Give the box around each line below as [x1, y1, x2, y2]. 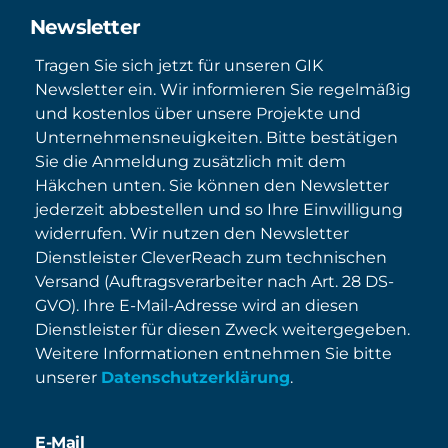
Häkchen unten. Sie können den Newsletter [35, 176, 389, 196]
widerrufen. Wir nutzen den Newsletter [35, 224, 349, 244]
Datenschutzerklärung [101, 368, 290, 388]
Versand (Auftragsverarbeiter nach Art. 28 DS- [35, 272, 394, 292]
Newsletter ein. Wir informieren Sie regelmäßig [35, 80, 411, 100]
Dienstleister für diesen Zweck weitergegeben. [35, 320, 410, 340]
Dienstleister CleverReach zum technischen [35, 248, 387, 268]
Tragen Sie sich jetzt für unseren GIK [35, 56, 323, 76]
